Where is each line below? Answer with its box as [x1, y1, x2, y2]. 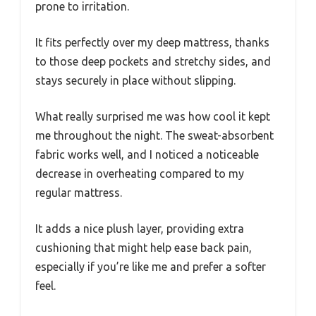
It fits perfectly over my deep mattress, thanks [35, 36, 269, 49]
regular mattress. [35, 186, 122, 200]
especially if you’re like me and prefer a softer [35, 260, 266, 274]
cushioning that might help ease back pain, [35, 241, 252, 255]
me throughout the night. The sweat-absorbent [35, 129, 274, 142]
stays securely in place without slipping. [35, 74, 236, 87]
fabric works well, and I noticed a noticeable [35, 148, 259, 162]
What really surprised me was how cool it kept [35, 110, 270, 123]
